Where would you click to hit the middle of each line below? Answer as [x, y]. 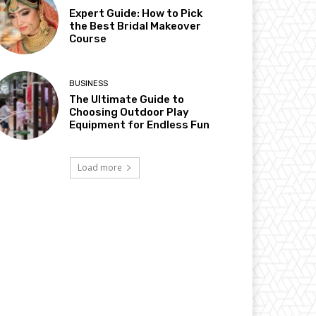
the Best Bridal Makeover [135, 26]
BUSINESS [89, 83]
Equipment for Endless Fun [140, 124]
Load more [99, 167]
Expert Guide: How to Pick [136, 14]
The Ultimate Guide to [127, 99]
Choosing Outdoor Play [129, 112]
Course [88, 39]
